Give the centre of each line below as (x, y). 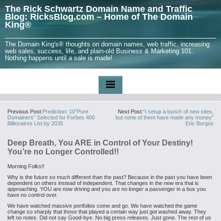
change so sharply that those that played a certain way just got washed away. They (107, 212)
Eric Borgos (200, 123)
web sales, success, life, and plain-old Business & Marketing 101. (99, 51)
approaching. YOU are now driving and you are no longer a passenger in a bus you (107, 189)
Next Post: (130, 111)
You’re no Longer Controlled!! (63, 152)
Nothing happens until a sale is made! (59, 58)
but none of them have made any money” (165, 117)
